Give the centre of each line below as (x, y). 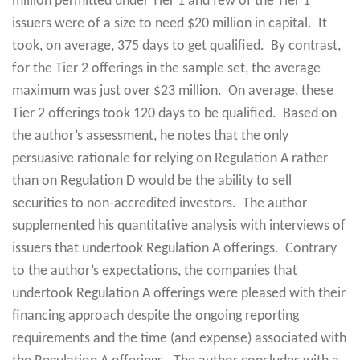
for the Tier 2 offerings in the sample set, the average (166, 68)
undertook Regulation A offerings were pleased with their (179, 293)
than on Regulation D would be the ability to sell (152, 181)
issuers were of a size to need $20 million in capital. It (170, 23)
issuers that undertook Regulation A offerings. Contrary (174, 248)
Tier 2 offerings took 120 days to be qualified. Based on (174, 113)
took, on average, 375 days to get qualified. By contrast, (176, 46)
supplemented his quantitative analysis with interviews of (179, 226)
